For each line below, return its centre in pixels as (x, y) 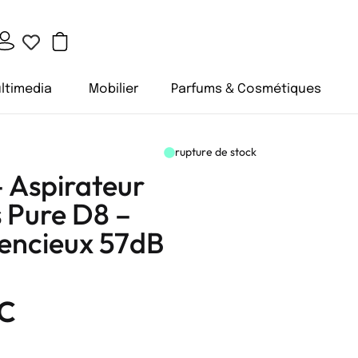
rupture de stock (216, 152)
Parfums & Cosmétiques (246, 89)
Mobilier (113, 89)
